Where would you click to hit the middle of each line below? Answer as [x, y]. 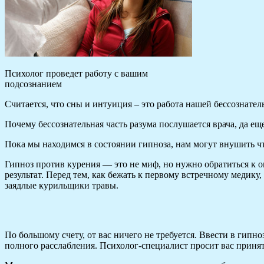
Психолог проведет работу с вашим [76, 73]
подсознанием [33, 84]
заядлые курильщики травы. [62, 185]
